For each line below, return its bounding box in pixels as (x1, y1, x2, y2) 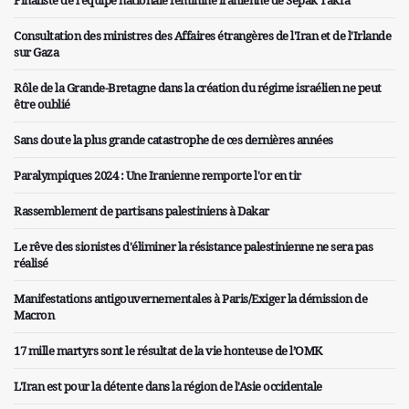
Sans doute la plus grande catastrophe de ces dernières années (14, 131, 333, 149)
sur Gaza (14, 44, 58, 61)
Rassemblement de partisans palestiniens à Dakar (14, 203, 269, 220)
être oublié (14, 96, 70, 113)
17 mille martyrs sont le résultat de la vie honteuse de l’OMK (14, 342, 322, 360)
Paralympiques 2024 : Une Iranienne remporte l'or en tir (14, 167, 301, 184)
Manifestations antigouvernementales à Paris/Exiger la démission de (14, 290, 367, 308)
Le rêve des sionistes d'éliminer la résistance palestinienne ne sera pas (14, 238, 372, 256)
